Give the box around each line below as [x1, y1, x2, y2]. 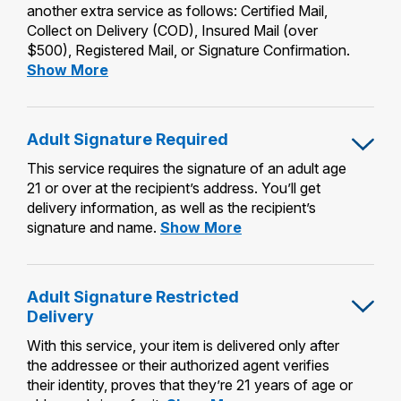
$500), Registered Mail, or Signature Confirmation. [27, 40, 350, 59]
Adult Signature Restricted [27, 286, 239, 306]
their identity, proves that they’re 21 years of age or [27, 375, 353, 394]
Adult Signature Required [27, 129, 228, 149]
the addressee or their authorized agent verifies [27, 355, 329, 374]
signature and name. [27, 218, 157, 236]
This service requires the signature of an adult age [27, 158, 346, 177]
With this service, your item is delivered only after [27, 336, 339, 354]
